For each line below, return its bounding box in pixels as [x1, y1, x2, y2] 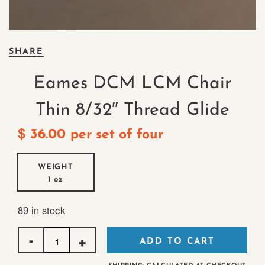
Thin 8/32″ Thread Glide [35, 101, 230, 120]
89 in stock [18, 203, 65, 218]
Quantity [17, 224, 57, 240]
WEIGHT [37, 163, 74, 172]
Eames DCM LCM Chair [33, 75, 232, 93]
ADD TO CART [140, 237, 215, 247]
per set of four [66, 128, 163, 143]
